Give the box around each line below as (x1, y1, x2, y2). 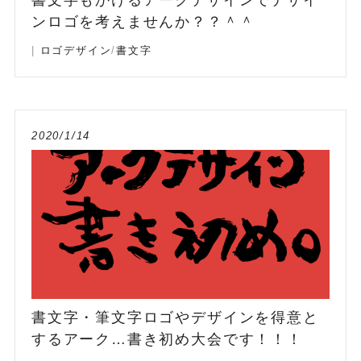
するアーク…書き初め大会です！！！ (31, 330, 303, 347)
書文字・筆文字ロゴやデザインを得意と (31, 309, 319, 326)
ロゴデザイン (39, 44, 112, 56)
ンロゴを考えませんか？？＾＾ (31, 13, 255, 30)
